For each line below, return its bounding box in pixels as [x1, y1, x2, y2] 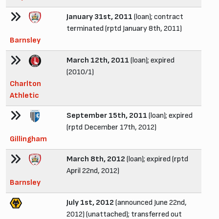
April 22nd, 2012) [66, 166, 119, 175]
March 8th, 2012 [66, 154, 125, 164]
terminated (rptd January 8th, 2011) [66, 23, 182, 33]
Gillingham [10, 134, 47, 144]
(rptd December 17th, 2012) [66, 122, 156, 132]
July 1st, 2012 [66, 197, 114, 207]
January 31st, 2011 [66, 12, 132, 22]
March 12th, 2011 [66, 55, 129, 65]
